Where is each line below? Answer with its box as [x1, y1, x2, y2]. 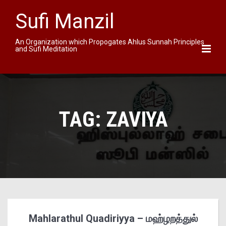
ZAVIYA [105, 107, 168, 132]
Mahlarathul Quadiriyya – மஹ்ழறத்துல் [28, 212, 198, 224]
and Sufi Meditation [15, 45, 77, 53]
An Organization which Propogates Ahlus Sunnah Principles [15, 38, 204, 46]
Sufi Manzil [15, 10, 115, 33]
